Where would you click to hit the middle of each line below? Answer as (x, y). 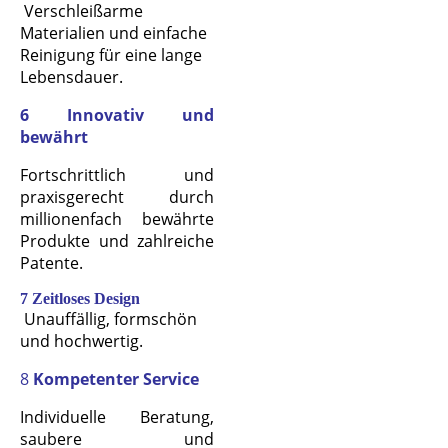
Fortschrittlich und (117, 175)
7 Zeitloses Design (80, 299)
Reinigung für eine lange (111, 55)
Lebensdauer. (71, 77)
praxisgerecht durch (117, 197)
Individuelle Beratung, (117, 417)
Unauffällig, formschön (110, 319)
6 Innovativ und (117, 115)
